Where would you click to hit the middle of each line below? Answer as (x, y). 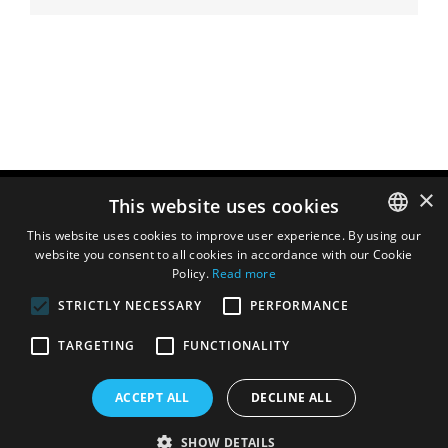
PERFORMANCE (299, 305)
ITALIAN (393, 355)
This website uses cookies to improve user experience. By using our (224, 235)
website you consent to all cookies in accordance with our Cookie (224, 254)
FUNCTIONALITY (236, 345)
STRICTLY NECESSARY (130, 305)
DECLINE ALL (291, 397)
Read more (244, 273)
